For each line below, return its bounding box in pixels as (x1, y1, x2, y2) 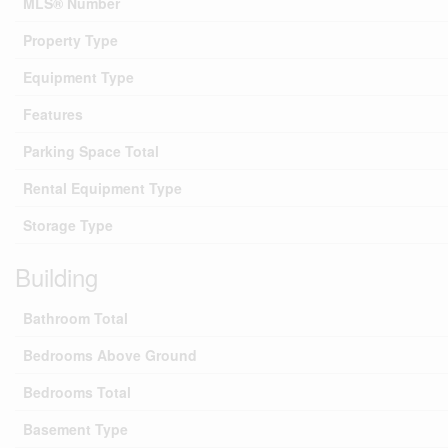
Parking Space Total (23, 141, 159, 161)
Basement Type (23, 419, 128, 439)
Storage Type (23, 215, 113, 235)
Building (15, 259, 98, 294)
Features (23, 104, 83, 124)
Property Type (23, 30, 118, 50)
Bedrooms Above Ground (23, 345, 197, 365)
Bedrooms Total (23, 382, 131, 402)
